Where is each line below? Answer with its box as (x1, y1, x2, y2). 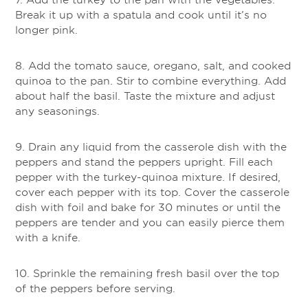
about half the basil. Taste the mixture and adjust (15, 89, 275, 102)
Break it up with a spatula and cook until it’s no (15, 8, 267, 21)
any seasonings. (15, 104, 100, 118)
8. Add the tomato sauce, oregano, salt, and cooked (15, 58, 291, 72)
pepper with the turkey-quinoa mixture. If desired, (15, 170, 280, 184)
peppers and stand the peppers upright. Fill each (15, 155, 273, 168)
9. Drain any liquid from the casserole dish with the (15, 140, 287, 153)
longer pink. (15, 23, 78, 36)
